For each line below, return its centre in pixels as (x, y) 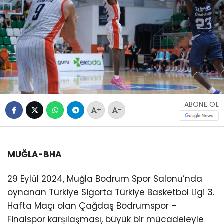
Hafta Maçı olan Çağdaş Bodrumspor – (92, 206)
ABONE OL (201, 105)
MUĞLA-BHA (35, 154)
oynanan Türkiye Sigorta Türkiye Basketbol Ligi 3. (111, 192)
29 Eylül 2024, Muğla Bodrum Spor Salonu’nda (105, 179)
